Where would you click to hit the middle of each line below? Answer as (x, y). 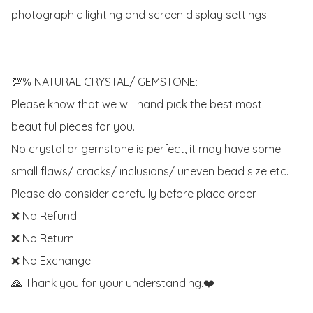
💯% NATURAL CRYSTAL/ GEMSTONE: (104, 82)
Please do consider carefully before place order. (136, 194)
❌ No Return (43, 239)
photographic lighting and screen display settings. (140, 15)
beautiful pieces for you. (74, 127)
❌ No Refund (45, 216)
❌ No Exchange (51, 261)
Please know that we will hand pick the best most (137, 104)
